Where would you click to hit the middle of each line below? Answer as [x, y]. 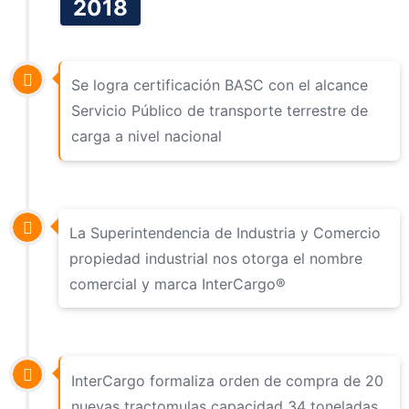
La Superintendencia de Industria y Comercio [225, 232]
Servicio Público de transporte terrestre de [220, 111]
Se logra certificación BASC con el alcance [220, 85]
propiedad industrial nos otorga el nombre [216, 258]
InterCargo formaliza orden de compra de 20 [228, 380]
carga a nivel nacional [147, 136]
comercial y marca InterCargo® [178, 283]
